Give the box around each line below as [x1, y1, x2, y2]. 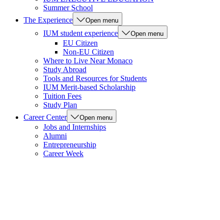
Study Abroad [43, 65, 86, 74]
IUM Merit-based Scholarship [43, 83, 136, 91]
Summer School [43, 3, 93, 12]
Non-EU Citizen [63, 48, 114, 56]
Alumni [43, 132, 67, 140]
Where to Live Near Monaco [43, 56, 133, 65]
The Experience [24, 16, 73, 24]
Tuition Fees [43, 92, 82, 100]
